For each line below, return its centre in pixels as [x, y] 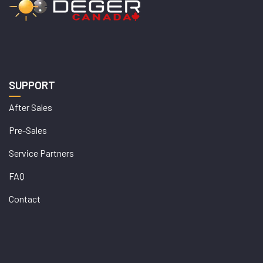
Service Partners [41, 153]
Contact [25, 199]
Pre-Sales [28, 130]
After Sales [31, 107]
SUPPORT [32, 85]
